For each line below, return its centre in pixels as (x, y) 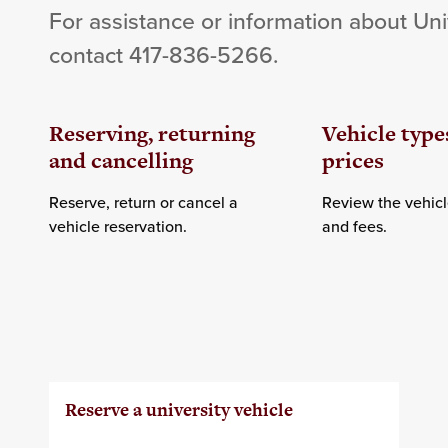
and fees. (355, 226)
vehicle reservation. (117, 226)
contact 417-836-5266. (163, 55)
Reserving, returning (151, 134)
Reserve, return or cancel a (143, 202)
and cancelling (120, 161)
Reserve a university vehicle (178, 410)
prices (353, 161)
